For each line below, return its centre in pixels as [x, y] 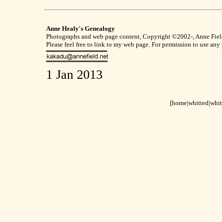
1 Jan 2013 [74, 75]
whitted [198, 103]
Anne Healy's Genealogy [81, 28]
